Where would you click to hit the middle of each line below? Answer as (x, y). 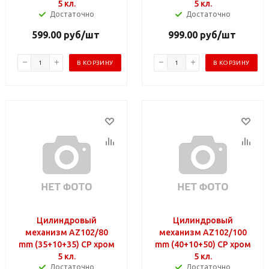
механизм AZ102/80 (67, 232)
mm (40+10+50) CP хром (203, 244)
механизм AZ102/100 (203, 232)
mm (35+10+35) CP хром (67, 244)
